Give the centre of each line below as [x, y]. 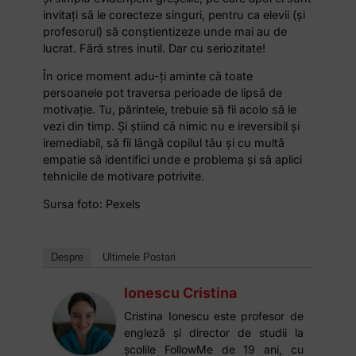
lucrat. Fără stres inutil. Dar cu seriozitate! [155, 48]
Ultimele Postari [139, 257]
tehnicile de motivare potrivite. [124, 176]
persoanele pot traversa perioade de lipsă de [163, 93]
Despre [68, 257]
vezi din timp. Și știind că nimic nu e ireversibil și [172, 126]
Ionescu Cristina [181, 292]
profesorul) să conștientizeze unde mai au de [165, 31]
